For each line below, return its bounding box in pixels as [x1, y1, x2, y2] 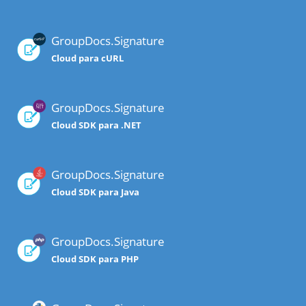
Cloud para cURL [51, 52, 124, 65]
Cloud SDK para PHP [51, 253, 139, 266]
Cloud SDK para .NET [51, 119, 141, 132]
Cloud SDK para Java [51, 186, 139, 199]
